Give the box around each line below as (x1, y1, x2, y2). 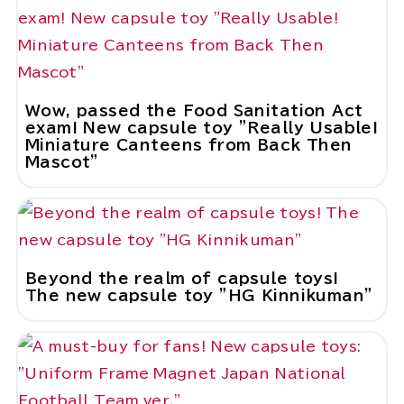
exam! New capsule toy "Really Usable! (24, 120, 379, 136)
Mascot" (24, 154, 99, 170)
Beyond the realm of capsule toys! (24, 271, 339, 287)
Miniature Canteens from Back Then (24, 137, 353, 153)
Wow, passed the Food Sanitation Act (24, 103, 363, 119)
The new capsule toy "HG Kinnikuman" (24, 288, 373, 304)
